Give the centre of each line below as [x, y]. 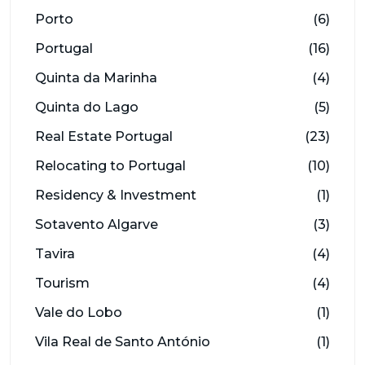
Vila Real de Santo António [123, 341]
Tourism [62, 283]
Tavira [55, 253]
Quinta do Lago [87, 107]
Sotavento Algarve [97, 224]
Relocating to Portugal [110, 165]
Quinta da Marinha [96, 77]
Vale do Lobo [79, 312]
